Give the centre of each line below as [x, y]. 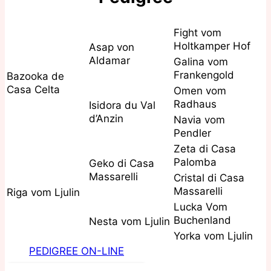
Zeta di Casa [205, 149]
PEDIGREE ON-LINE [77, 251]
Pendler [192, 133]
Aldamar [109, 60]
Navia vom [199, 119]
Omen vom [200, 90]
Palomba [195, 162]
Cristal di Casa [209, 178]
